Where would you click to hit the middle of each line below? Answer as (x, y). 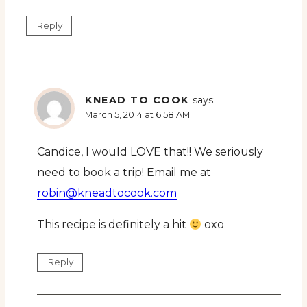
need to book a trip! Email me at (124, 173)
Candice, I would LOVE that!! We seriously (150, 152)
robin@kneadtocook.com (107, 193)
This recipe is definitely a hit (113, 225)
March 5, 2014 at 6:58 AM (137, 115)
